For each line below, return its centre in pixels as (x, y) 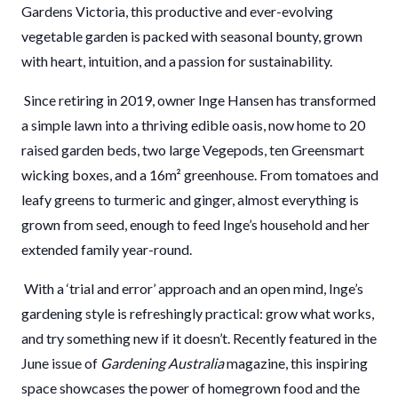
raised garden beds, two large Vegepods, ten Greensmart (193, 150)
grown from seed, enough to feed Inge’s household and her (195, 225)
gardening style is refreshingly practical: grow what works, (198, 314)
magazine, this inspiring (296, 363)
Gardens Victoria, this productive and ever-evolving (177, 12)
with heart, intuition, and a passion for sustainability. (177, 61)
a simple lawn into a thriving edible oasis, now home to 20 (193, 125)
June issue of (61, 363)
